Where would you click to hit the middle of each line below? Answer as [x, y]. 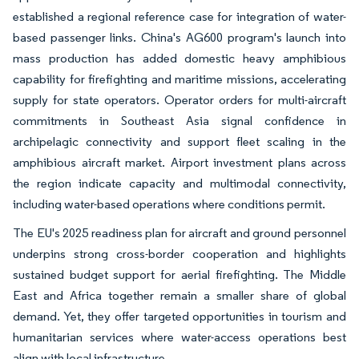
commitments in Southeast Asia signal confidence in [179, 120]
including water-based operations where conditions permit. [169, 204]
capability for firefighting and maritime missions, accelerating [179, 79]
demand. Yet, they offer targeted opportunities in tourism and [179, 316]
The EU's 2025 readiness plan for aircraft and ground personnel [179, 232]
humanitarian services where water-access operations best [179, 337]
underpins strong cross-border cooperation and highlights [179, 253]
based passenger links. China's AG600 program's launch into [179, 37]
